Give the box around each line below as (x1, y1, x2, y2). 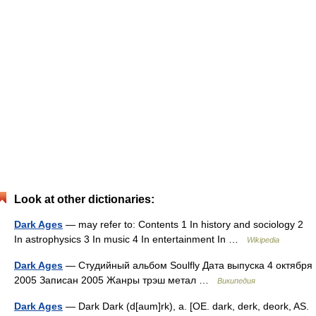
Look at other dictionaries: (14, 193, 154, 205)
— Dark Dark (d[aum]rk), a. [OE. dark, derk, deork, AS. (63, 300, 309, 312)
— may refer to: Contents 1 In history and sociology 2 (63, 219, 303, 230)
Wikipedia (247, 236, 279, 244)
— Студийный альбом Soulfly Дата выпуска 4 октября (63, 260, 312, 271)
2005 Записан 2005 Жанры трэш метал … (14, 274, 217, 286)
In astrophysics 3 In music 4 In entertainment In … (14, 233, 247, 245)
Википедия (217, 276, 255, 285)
